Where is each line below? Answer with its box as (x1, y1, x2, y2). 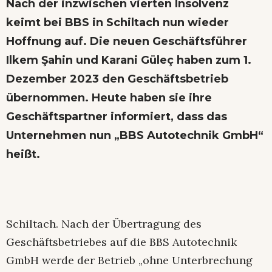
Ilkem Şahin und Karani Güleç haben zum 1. (6, 53, 251, 67)
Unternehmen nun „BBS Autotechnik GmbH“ (6, 128, 263, 142)
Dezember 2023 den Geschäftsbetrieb (6, 72, 228, 86)
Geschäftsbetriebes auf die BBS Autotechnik (6, 234, 237, 249)
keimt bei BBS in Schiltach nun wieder (6, 15, 229, 29)
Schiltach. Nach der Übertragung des (6, 216, 202, 231)
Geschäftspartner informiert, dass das (6, 109, 227, 123)
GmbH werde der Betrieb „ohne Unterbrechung (6, 253, 253, 267)
